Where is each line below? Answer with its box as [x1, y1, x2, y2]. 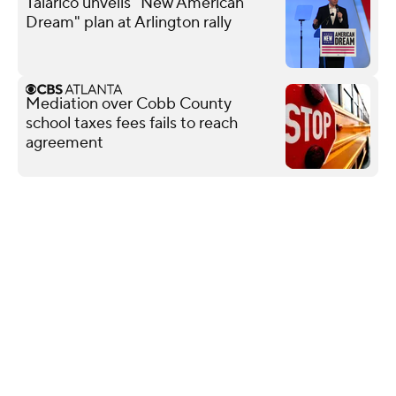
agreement [26, 132, 103, 153]
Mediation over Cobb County [26, 93, 232, 114]
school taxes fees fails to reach [26, 112, 238, 133]
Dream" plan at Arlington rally [26, 11, 232, 33]
